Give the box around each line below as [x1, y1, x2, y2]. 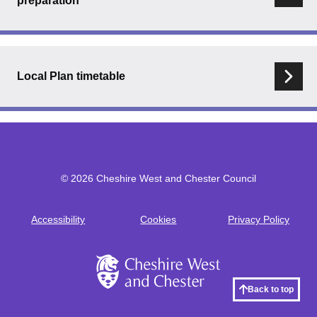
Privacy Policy [228, 214, 290, 225]
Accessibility [31, 214, 86, 225]
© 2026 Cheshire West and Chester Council [61, 173, 256, 184]
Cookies [140, 214, 177, 225]
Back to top [248, 284, 294, 294]
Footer [10, 217, 71, 238]
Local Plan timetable [17, 70, 125, 83]
